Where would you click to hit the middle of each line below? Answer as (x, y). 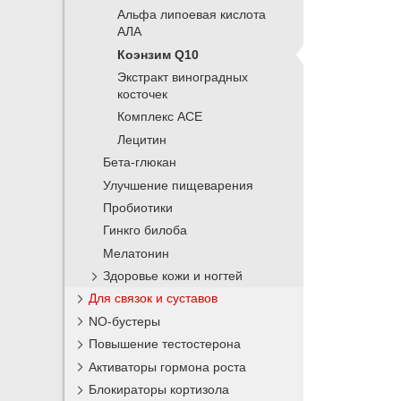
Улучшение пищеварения (179, 185)
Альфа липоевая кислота (192, 15)
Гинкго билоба (145, 231)
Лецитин (142, 140)
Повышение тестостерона (165, 344)
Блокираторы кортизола (159, 389)
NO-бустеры (125, 321)
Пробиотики (138, 208)
